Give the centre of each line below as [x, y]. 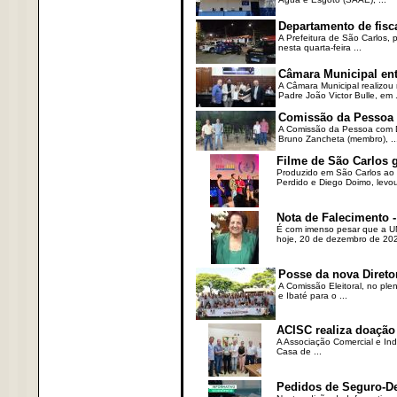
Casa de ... [299, 351]
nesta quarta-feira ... [319, 47]
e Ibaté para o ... [312, 296]
